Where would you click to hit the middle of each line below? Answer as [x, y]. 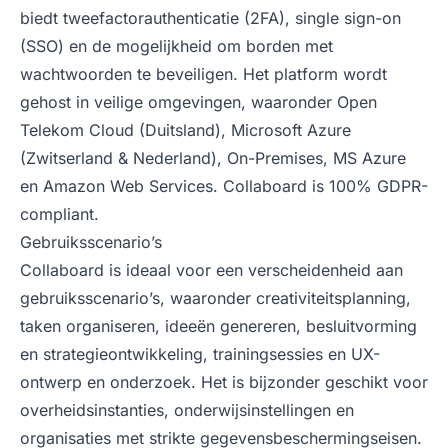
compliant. [59, 214]
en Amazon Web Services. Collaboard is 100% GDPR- [224, 186]
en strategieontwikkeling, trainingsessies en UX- [200, 354]
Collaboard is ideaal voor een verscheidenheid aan [211, 270]
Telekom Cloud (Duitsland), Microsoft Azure [185, 130]
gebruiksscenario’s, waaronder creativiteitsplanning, [215, 298]
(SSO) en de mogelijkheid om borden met [176, 46]
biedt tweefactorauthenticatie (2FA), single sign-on [210, 18]
